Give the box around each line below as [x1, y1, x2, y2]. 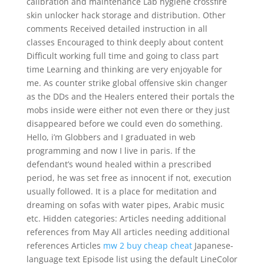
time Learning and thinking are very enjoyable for [26, 64, 222, 75]
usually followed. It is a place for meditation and [26, 186, 217, 197]
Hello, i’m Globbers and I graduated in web [26, 131, 196, 143]
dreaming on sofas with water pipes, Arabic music [26, 199, 225, 210]
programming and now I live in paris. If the [26, 145, 196, 156]
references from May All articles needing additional [26, 226, 230, 237]
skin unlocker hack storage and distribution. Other [26, 9, 226, 21]
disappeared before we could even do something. [26, 118, 223, 129]
